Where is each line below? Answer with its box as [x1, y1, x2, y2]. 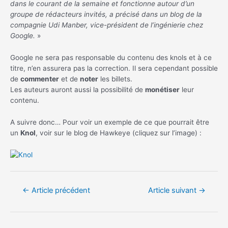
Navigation [10, 182, 45, 191]
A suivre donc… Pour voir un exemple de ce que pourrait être [10, 118, 209, 126]
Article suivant [148, 186, 199, 195]
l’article [10, 204, 33, 212]
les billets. [98, 74, 132, 83]
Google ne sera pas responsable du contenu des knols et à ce [10, 53, 212, 62]
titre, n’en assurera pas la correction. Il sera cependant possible [10, 64, 218, 72]
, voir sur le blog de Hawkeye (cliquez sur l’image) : [36, 128, 202, 137]
